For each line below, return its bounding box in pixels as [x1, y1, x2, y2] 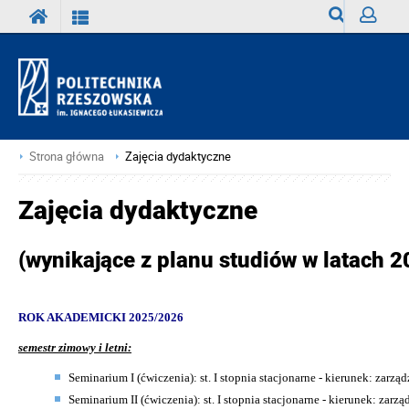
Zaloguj [360, 40, 402, 58]
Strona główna [29, 149, 104, 164]
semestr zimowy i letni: [18, 340, 131, 354]
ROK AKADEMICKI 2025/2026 [18, 309, 184, 324]
